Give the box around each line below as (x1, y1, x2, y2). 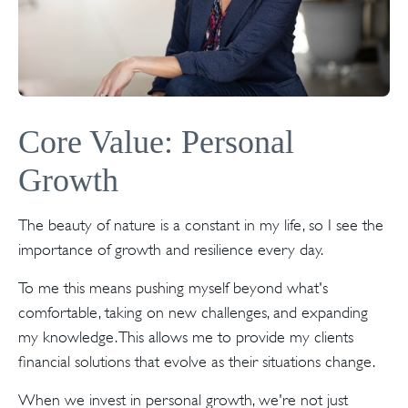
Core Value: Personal (18, 124, 294, 160)
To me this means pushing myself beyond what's (18, 279, 328, 297)
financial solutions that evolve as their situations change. (18, 352, 389, 371)
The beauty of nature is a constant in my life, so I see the (18, 216, 383, 234)
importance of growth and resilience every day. (18, 240, 323, 259)
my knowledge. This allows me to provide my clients (18, 328, 353, 346)
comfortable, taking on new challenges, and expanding (18, 303, 368, 321)
